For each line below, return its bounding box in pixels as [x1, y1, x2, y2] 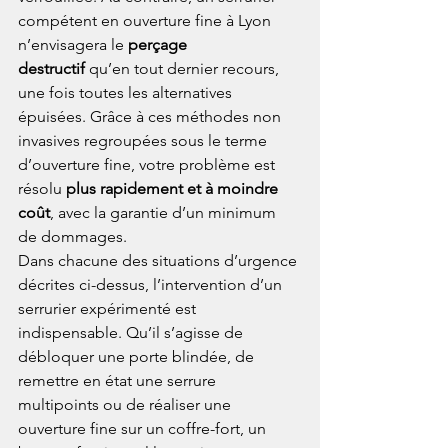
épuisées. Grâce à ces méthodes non [18, 107, 285, 127]
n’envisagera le [18, 35, 128, 55]
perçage [128, 35, 191, 55]
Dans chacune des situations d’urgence [18, 251, 301, 271]
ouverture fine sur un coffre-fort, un [18, 419, 270, 439]
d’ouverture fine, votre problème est [18, 155, 279, 175]
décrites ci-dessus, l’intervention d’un [18, 275, 286, 295]
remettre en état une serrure [18, 371, 220, 391]
